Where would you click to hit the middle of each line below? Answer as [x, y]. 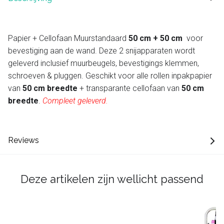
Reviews [23, 140]
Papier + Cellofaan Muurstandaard [68, 38]
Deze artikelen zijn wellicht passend [112, 179]
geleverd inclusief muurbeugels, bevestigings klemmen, [103, 63]
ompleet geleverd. [78, 100]
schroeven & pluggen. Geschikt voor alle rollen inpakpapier [110, 75]
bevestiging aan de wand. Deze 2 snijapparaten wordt [101, 50]
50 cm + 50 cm [155, 38]
